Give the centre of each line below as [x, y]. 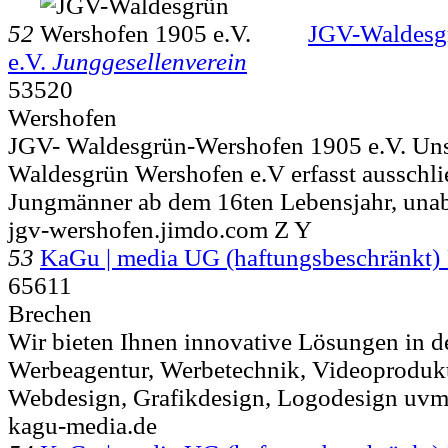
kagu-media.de [82, 425]
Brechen [50, 313]
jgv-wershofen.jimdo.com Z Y [160, 229]
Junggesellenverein [149, 61]
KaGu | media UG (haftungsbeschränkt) [240, 257]
